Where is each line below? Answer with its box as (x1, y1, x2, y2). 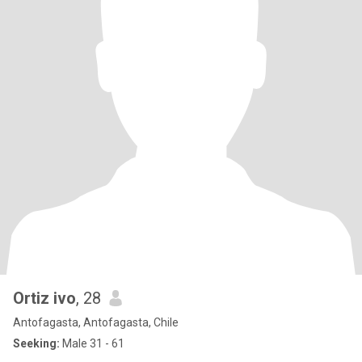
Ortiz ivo (13, 288, 76, 308)
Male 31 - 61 (60, 337, 124, 350)
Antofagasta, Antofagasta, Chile (13, 316, 179, 329)
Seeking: (13, 337, 60, 350)
